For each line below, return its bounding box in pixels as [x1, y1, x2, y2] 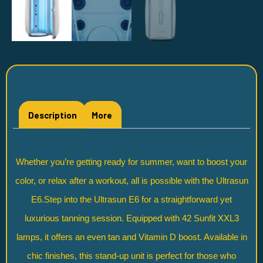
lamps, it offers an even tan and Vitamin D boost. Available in [16, 232, 247, 242]
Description [28, 109, 77, 120]
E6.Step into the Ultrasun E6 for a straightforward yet [31, 194, 232, 205]
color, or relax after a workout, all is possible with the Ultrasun [15, 176, 248, 186]
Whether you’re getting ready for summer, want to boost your [16, 157, 247, 167]
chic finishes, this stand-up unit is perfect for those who [27, 251, 236, 261]
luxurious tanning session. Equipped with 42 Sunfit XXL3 [24, 213, 239, 224]
